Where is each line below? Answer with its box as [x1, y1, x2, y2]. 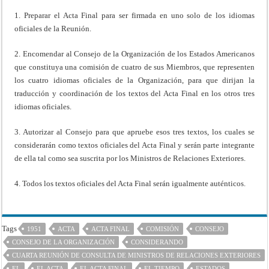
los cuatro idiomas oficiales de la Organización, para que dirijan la [14, 75, 255, 85]
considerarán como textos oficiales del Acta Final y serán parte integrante [14, 140, 255, 150]
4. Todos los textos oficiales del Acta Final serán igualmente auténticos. [14, 178, 246, 188]
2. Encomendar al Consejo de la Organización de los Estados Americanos [14, 49, 255, 58]
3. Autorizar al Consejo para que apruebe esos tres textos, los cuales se [14, 127, 255, 136]
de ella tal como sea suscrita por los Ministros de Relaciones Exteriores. [14, 153, 246, 163]
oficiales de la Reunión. [14, 23, 92, 33]
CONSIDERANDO [131, 238, 184, 246]
